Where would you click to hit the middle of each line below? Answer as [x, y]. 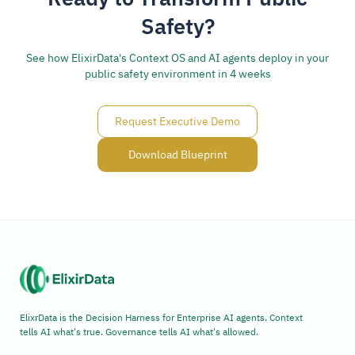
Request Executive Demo [177, 122]
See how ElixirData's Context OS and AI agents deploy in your [177, 58]
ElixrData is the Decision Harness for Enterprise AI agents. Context [161, 318]
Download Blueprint [177, 155]
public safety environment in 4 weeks [177, 74]
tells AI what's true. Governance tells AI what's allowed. [139, 332]
